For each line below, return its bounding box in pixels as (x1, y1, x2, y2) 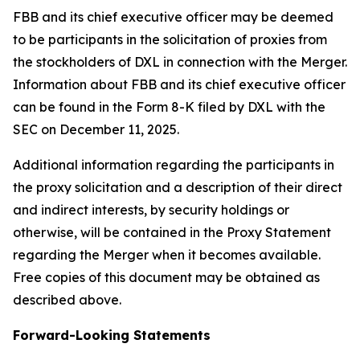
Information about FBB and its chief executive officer (13, 76, 346, 92)
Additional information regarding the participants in (13, 157, 334, 173)
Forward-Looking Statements (13, 327, 211, 343)
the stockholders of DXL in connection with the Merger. (13, 54, 347, 70)
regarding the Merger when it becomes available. (13, 247, 321, 263)
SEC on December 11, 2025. (13, 121, 179, 137)
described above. (13, 292, 121, 308)
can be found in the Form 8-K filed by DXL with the (13, 99, 325, 115)
